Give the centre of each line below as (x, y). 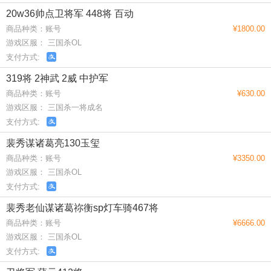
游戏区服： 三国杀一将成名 (54, 107)
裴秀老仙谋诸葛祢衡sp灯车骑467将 (82, 207)
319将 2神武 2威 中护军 (57, 78)
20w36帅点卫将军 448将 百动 (70, 13)
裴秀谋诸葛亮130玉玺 (53, 143)
